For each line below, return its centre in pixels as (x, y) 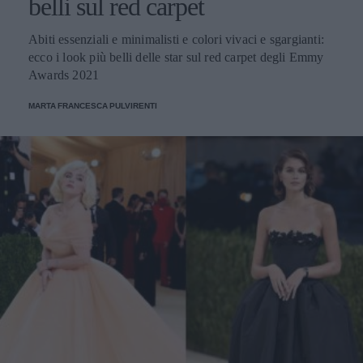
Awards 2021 (64, 75)
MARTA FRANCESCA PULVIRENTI (93, 106)
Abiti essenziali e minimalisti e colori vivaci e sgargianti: (176, 40)
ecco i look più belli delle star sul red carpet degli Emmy (176, 58)
